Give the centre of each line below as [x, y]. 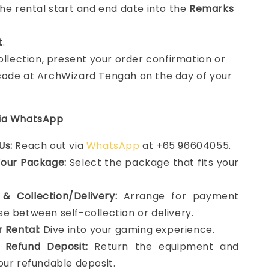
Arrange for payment [178, 196]
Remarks [212, 9]
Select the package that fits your [153, 162]
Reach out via [49, 146]
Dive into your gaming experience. [128, 230]
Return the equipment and [163, 246]
